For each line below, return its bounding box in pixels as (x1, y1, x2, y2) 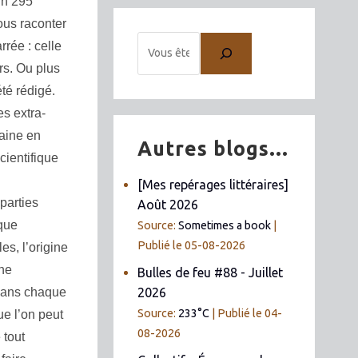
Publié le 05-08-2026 (137, 238, 246, 252)
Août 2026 (137, 197, 199, 212)
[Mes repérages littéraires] (137, 177, 289, 192)
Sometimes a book (178, 218, 272, 232)
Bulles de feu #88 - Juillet (137, 265, 284, 280)
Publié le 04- (217, 306, 283, 320)
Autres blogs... (137, 137, 289, 160)
